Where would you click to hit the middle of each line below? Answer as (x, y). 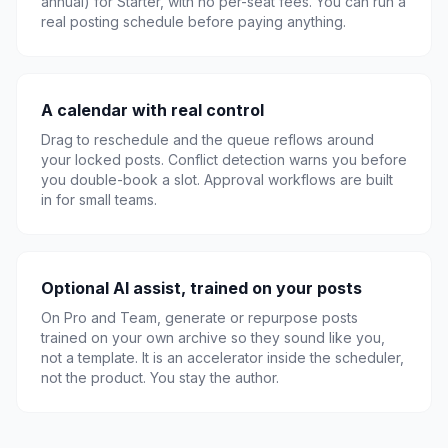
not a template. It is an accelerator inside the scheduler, (222, 357)
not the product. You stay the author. (160, 377)
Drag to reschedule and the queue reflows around (207, 139)
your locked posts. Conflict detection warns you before (224, 159)
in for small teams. (99, 199)
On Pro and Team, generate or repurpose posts (199, 317)
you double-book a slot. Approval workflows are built (217, 179)
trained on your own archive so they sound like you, (213, 337)
